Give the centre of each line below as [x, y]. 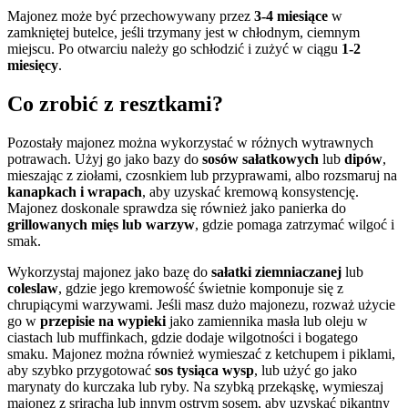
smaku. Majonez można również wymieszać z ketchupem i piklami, [201, 353]
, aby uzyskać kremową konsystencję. [250, 191]
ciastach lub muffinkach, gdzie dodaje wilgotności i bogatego [183, 337]
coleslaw [33, 288]
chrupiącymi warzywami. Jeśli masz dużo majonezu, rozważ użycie [201, 304]
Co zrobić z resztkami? [115, 103]
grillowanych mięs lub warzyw [101, 224]
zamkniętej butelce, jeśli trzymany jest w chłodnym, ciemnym [184, 32]
